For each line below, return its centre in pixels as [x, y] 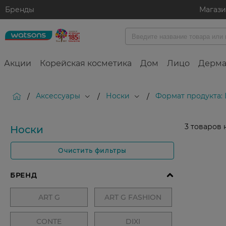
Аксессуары [58, 96]
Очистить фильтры [92, 151]
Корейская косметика [86, 64]
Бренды [20, 10]
